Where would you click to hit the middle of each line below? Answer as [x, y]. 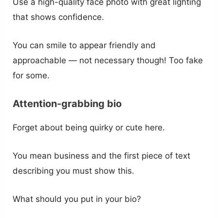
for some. [31, 76]
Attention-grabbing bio [67, 103]
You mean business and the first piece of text [102, 155]
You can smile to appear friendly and [84, 45]
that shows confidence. [59, 17]
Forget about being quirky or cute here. [89, 127]
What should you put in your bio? [77, 199]
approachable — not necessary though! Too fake [108, 61]
